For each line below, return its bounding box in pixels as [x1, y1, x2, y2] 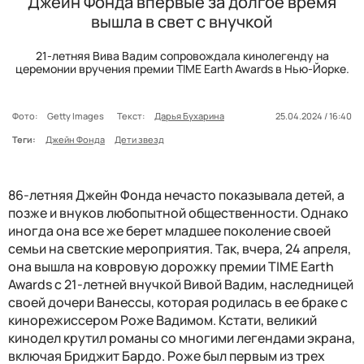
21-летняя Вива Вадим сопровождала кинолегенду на [35, 47, 329, 63]
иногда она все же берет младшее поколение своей [8, 221, 331, 240]
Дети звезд [115, 132, 164, 145]
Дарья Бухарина [154, 109, 224, 122]
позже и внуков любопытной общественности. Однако [8, 203, 349, 222]
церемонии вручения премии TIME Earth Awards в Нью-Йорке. [15, 60, 349, 76]
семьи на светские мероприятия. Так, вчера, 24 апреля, [8, 239, 351, 258]
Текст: [117, 109, 145, 122]
